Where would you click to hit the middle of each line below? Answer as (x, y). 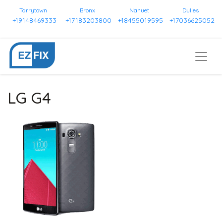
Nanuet (139, 10)
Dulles (191, 10)
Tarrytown (33, 10)
